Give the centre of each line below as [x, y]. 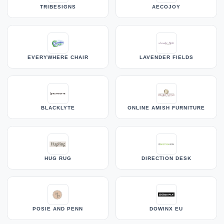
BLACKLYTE [58, 108]
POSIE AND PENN [58, 209]
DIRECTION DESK [166, 158]
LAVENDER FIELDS [166, 57]
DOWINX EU [166, 209]
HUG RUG [58, 158]
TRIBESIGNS [58, 7]
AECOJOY [166, 7]
